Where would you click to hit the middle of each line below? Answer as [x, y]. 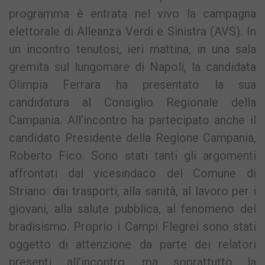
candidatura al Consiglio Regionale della [132, 103]
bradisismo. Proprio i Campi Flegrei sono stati [132, 227]
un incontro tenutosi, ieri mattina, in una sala [132, 49]
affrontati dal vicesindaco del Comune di [132, 174]
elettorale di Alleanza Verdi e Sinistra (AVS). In [132, 32]
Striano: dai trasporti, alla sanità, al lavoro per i [132, 191]
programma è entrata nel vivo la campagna [132, 14]
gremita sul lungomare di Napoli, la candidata [132, 67]
